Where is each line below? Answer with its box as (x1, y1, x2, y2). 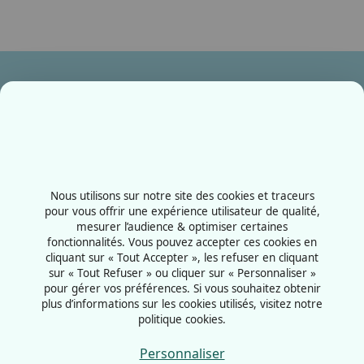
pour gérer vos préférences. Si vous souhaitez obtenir (43, 281, 321, 296)
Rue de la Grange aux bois (16, 203, 176, 222)
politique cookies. (138, 312, 226, 327)
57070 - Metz (16, 223, 94, 241)
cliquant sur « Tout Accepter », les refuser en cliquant (45, 250, 318, 265)
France (16, 242, 58, 261)
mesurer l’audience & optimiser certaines (76, 219, 288, 234)
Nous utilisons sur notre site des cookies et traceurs (50, 188, 314, 203)
